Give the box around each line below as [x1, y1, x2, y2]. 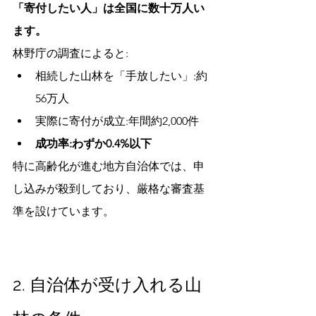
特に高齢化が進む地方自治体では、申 [13, 159, 205, 173]
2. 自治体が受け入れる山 [13, 274, 202, 295]
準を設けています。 [13, 205, 114, 218]
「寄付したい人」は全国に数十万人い [13, 1, 205, 15]
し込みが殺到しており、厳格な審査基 [13, 182, 205, 195]
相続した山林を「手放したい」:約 [35, 69, 207, 83]
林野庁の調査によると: [13, 47, 128, 60]
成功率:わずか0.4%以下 [35, 137, 152, 150]
